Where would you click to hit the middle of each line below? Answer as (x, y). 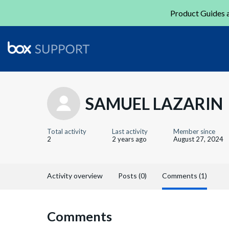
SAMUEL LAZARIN (154, 103)
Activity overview (75, 176)
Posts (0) (132, 176)
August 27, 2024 (198, 139)
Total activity (67, 131)
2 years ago (129, 139)
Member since (194, 131)
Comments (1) (185, 176)
